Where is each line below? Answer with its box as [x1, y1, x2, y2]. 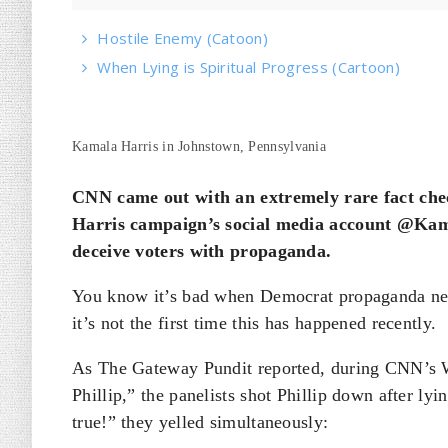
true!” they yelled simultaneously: [72, 412, 334, 432]
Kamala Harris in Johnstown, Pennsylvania [72, 139, 326, 154]
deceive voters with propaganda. [72, 241, 332, 261]
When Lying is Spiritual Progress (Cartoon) [97, 57, 400, 77]
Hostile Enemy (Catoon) [97, 28, 268, 48]
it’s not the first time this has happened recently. [72, 313, 437, 333]
